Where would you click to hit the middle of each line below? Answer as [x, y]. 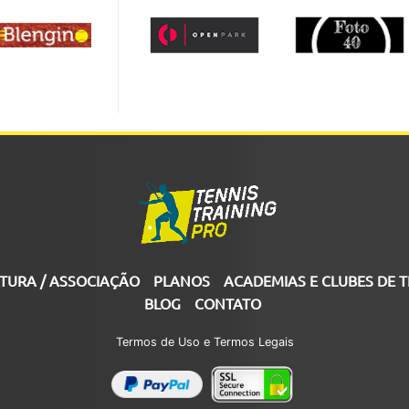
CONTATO [227, 304]
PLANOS [181, 281]
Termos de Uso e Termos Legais [204, 342]
